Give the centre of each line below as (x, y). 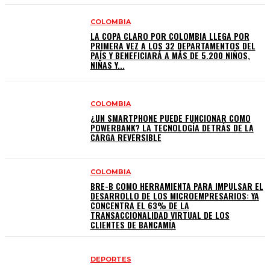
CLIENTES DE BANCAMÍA (133, 224)
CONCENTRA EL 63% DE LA (140, 205)
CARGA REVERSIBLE (126, 137)
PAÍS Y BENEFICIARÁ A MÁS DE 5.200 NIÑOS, (170, 55)
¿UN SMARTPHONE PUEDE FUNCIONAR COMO (170, 118)
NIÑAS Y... (107, 65)
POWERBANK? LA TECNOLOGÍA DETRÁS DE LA (172, 128)
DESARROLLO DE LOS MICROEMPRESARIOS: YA (174, 195)
